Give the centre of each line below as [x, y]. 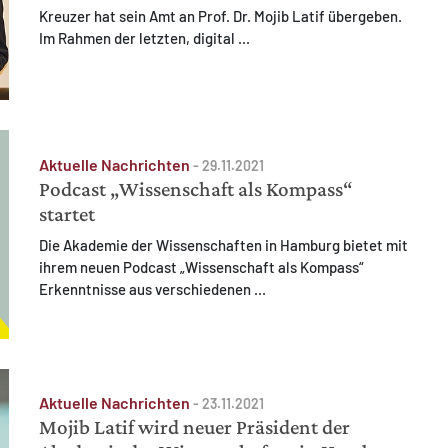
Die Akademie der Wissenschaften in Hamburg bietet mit [223, 245]
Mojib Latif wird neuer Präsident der [194, 426]
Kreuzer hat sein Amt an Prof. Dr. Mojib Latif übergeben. [220, 16]
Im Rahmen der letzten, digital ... [146, 38]
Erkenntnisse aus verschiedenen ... [154, 289]
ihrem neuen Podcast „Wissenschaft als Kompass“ [201, 267]
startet [67, 213]
